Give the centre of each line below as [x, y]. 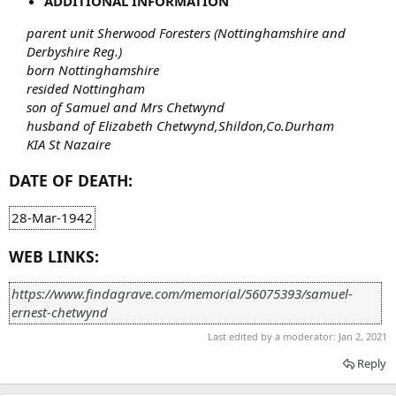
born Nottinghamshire [93, 69]
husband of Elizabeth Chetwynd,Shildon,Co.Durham [180, 125]
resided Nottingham [86, 88]
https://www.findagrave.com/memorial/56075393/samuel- [182, 294]
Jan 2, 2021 [363, 336]
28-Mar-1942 [52, 218]
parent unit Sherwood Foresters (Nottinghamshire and [186, 32]
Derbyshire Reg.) [74, 51]
